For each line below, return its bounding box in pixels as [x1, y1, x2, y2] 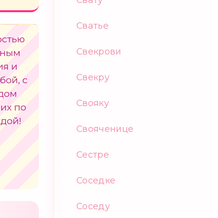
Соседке [76, 175, 116, 185]
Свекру [76, 72, 110, 82]
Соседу [76, 201, 110, 211]
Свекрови [76, 46, 122, 56]
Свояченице [76, 124, 134, 134]
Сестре [76, 149, 109, 160]
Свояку [76, 98, 109, 108]
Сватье [76, 20, 109, 31]
